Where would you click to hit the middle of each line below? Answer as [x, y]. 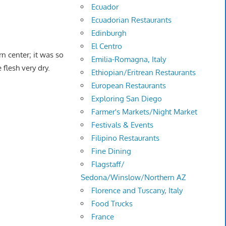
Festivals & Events [123, 125]
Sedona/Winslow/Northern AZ [134, 178]
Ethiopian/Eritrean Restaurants [144, 73]
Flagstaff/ [108, 164]
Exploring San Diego [127, 99]
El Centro [107, 46]
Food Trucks [112, 204]
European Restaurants [129, 86]
